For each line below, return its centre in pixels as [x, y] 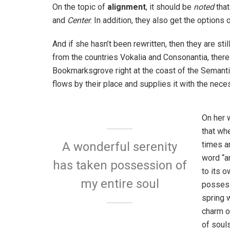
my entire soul [120, 184]
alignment [127, 7]
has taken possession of [120, 165]
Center [79, 20]
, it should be [170, 7]
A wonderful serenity [120, 147]
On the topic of [80, 7]
